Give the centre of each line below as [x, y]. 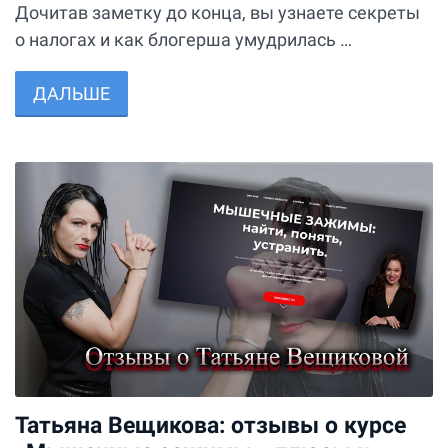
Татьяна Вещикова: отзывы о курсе [210, 424]
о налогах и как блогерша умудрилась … [183, 39]
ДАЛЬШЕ [71, 93]
